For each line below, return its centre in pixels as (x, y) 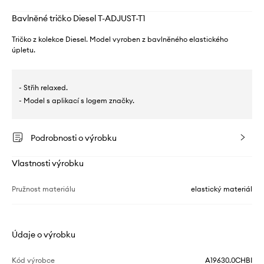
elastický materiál (222, 189)
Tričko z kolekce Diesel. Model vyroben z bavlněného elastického (120, 39)
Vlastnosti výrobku (48, 163)
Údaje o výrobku (44, 235)
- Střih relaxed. (43, 88)
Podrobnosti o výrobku (74, 138)
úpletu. (24, 50)
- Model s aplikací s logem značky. (77, 100)
